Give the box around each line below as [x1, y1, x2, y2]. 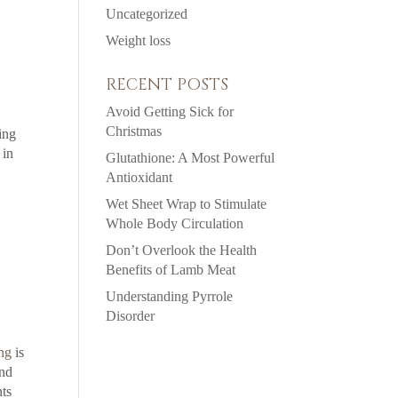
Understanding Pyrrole [106, 288, 234, 304]
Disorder [106, 307, 155, 323]
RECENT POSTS [106, 73, 229, 96]
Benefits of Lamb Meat [106, 261, 236, 277]
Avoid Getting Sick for [106, 103, 235, 119]
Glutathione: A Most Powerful [106, 149, 275, 165]
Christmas [106, 123, 163, 139]
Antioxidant [106, 169, 173, 185]
